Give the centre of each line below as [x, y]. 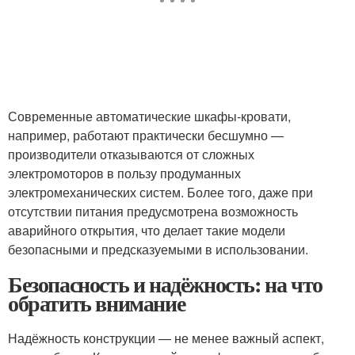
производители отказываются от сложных [131, 154]
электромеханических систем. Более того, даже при [160, 192]
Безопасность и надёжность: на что [165, 284]
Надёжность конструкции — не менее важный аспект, [166, 338]
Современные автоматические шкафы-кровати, [149, 116]
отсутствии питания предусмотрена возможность [153, 211]
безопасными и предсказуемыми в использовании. [158, 249]
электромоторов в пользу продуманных [124, 173]
